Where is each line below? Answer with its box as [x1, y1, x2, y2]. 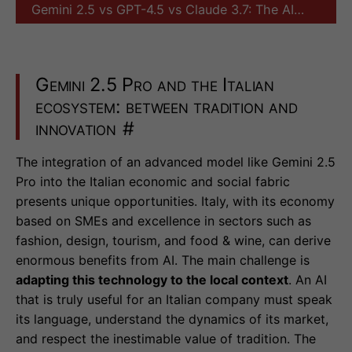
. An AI [288, 272, 327, 288]
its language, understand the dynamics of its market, [16, 311, 328, 328]
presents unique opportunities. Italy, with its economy [16, 193, 335, 210]
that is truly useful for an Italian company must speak [16, 291, 332, 308]
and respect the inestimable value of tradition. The [16, 331, 316, 347]
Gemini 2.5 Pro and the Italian [35, 73, 274, 97]
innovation [35, 117, 116, 141]
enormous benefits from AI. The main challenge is [16, 252, 310, 269]
